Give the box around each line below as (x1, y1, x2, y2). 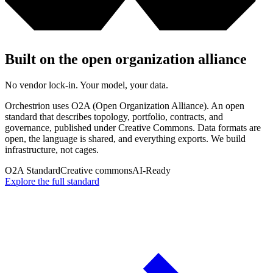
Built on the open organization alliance (5, 51, 247, 68)
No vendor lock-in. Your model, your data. (5, 79, 168, 90)
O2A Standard (5, 165, 60, 175)
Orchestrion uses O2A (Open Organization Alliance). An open (5, 100, 244, 111)
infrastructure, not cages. (5, 144, 99, 155)
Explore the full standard (5, 175, 99, 186)
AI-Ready (132, 165, 171, 175)
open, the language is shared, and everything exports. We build (5, 133, 246, 144)
